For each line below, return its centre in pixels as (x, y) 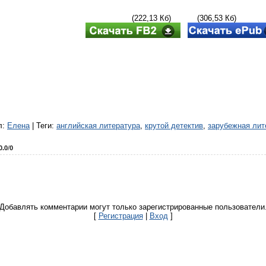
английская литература (98, 126)
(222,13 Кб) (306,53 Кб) (184, 18)
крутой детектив (174, 126)
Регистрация (121, 216)
